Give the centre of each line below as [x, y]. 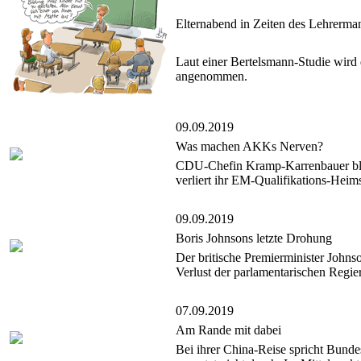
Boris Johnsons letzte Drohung [254, 239]
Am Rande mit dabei [228, 330]
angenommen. [212, 77]
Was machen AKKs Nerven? [249, 147]
